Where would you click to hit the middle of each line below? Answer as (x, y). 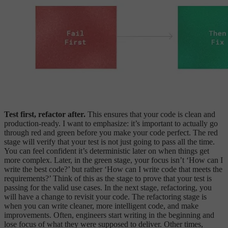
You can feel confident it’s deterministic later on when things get (107, 151)
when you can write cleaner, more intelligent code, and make (101, 206)
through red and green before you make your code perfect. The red (111, 132)
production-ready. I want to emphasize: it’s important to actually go (111, 123)
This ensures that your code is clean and (150, 114)
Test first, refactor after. (45, 114)
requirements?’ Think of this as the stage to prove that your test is (108, 178)
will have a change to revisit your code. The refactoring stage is (105, 196)
